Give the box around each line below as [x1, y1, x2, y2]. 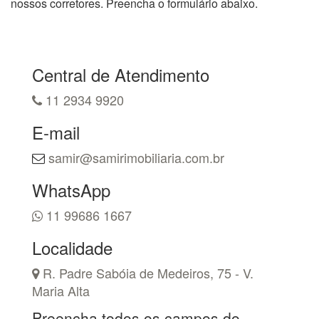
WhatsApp [32, 177, 110, 202]
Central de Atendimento [32, 62, 209, 87]
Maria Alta [32, 281, 90, 300]
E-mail [32, 120, 80, 145]
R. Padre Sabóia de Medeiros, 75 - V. [39, 263, 253, 282]
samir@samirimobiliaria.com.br [48, 148, 224, 167]
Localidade [32, 235, 113, 260]
